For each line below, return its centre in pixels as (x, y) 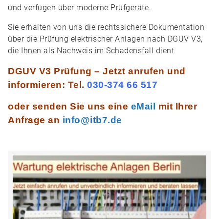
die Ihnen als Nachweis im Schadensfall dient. (92, 51)
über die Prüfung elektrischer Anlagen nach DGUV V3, (105, 39)
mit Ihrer (176, 106)
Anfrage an (35, 120)
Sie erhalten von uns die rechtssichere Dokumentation (106, 27)
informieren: (38, 85)
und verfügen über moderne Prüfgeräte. (79, 8)
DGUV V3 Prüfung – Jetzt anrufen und (97, 71)
